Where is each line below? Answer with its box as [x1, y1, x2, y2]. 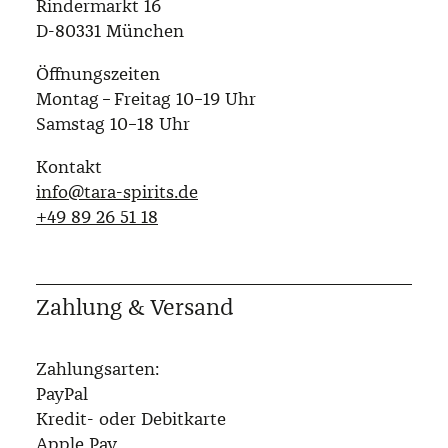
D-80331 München [36, 20, 184, 43]
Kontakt [36, 156, 102, 179]
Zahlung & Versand [36, 293, 234, 322]
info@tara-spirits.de [36, 181, 198, 204]
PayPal [36, 383, 88, 406]
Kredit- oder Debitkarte [36, 408, 226, 431]
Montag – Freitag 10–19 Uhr [36, 88, 256, 111]
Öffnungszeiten [36, 63, 160, 86]
